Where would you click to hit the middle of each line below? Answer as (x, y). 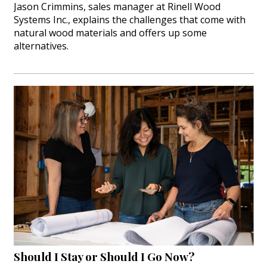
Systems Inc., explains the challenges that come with (129, 19)
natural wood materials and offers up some (110, 32)
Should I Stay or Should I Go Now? (104, 257)
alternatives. (41, 46)
